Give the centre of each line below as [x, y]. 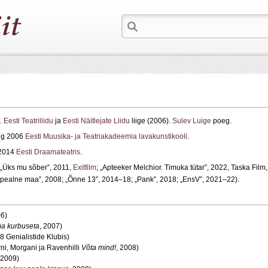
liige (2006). [151, 121]
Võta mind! [99, 248]
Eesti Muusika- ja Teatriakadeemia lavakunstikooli [106, 137]
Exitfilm [85, 168]
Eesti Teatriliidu [28, 121]
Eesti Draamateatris [48, 152]
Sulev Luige [192, 121]
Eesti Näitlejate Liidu [96, 121]
